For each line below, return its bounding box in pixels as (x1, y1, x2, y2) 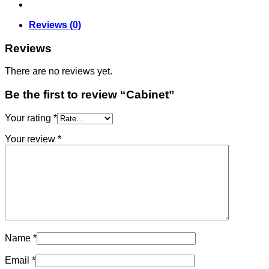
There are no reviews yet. (5, 66, 112, 77)
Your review (5, 133, 58, 144)
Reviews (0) (29, 19, 81, 30)
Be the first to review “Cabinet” (5, 88, 175, 101)
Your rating (5, 112, 53, 123)
